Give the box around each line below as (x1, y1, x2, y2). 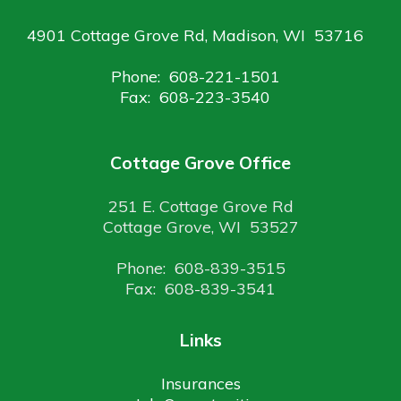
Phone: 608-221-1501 (110, 66, 280, 87)
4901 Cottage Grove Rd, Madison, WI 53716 (27, 25, 363, 46)
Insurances (160, 373, 241, 394)
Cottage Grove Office (110, 151, 291, 174)
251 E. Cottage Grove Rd (107, 196, 294, 217)
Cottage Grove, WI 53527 (102, 217, 299, 237)
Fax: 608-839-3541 (125, 278, 276, 299)
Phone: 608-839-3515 (115, 258, 286, 278)
